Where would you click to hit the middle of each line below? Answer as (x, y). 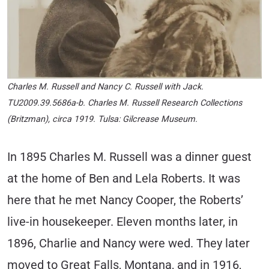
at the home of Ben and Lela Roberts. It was (124, 179)
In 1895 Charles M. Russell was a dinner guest (129, 157)
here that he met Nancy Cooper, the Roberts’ (125, 201)
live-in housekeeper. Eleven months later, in (122, 222)
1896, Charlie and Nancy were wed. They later (128, 244)
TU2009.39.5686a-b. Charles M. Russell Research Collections (125, 103)
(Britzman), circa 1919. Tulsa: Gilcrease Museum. (102, 119)
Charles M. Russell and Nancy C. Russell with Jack (104, 87)
